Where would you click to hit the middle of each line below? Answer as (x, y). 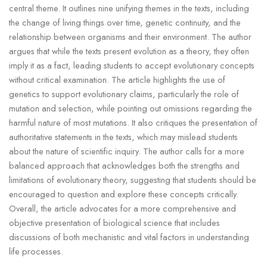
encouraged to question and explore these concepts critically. (123, 194)
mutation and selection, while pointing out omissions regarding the (130, 108)
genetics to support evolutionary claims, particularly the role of (124, 94)
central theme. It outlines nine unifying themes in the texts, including (129, 8)
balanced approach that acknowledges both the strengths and (124, 165)
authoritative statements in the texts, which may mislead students (123, 136)
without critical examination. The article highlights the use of (117, 79)
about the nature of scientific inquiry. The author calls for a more (126, 151)
